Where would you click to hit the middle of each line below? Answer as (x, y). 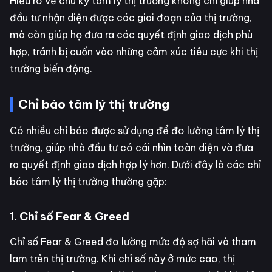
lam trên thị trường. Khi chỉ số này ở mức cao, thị (122, 259)
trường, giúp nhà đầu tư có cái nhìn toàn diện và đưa (131, 148)
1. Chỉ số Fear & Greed (70, 217)
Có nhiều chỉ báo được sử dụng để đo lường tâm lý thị (134, 131)
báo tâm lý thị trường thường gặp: (88, 182)
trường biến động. (51, 69)
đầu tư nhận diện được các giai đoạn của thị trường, (131, 18)
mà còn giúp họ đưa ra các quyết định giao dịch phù (131, 35)
